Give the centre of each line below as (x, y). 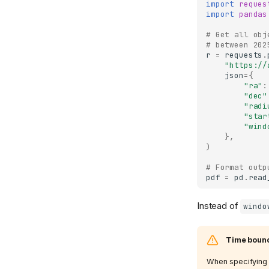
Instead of (219, 206)
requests (244, 55)
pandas (253, 14)
